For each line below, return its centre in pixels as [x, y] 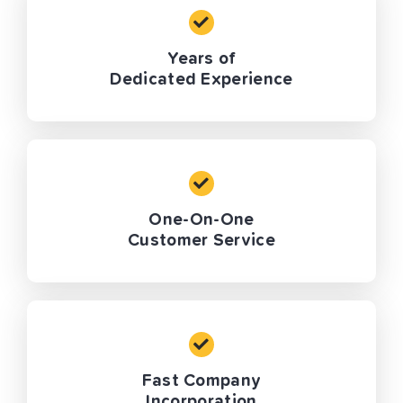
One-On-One [201, 220]
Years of [201, 59]
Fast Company [201, 381]
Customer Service [201, 241]
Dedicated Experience [201, 80]
